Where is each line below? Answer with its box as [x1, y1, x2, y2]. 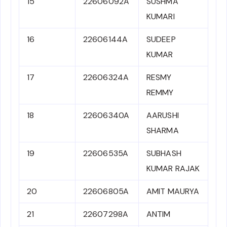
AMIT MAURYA [146, 186, 200, 197]
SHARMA [146, 125, 179, 136]
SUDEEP [146, 34, 176, 45]
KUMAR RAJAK [146, 163, 200, 174]
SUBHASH [146, 148, 181, 159]
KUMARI [146, 11, 175, 22]
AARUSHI [146, 110, 179, 121]
